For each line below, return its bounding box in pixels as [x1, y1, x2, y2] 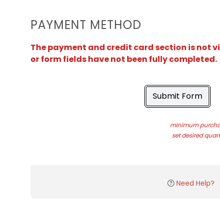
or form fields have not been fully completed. [30, 54, 217, 65]
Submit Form [152, 90, 202, 102]
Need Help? [176, 178, 215, 188]
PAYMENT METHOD [30, 17, 141, 33]
